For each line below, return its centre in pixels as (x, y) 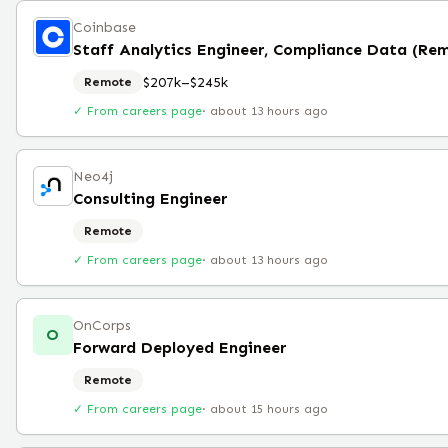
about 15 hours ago (269, 409)
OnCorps (102, 325)
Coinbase (104, 27)
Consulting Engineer (150, 198)
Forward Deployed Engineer (179, 347)
